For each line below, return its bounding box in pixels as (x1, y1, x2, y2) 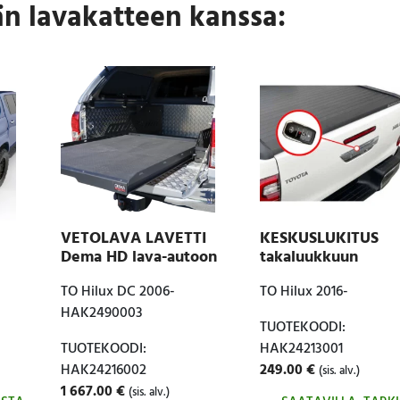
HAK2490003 (60, 302, 143, 326)
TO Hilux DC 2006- (60, 280, 175, 304)
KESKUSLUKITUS (259, 226, 379, 253)
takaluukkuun (259, 245, 358, 271)
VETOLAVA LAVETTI (60, 226, 206, 253)
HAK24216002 (60, 359, 146, 383)
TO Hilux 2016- (259, 280, 348, 304)
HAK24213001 (259, 337, 343, 362)
